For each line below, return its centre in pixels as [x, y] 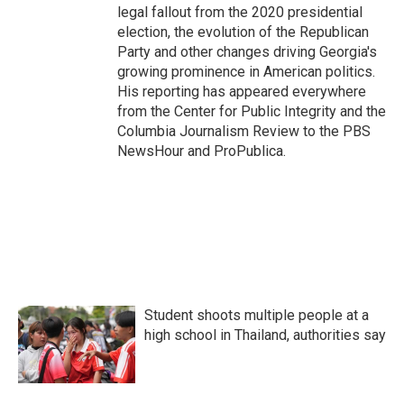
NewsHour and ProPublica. [202, 151]
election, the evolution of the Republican [243, 32]
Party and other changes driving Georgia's [247, 52]
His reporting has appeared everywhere [242, 92]
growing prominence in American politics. [246, 72]
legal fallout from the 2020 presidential [240, 12]
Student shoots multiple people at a [257, 315]
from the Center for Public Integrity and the [252, 111]
